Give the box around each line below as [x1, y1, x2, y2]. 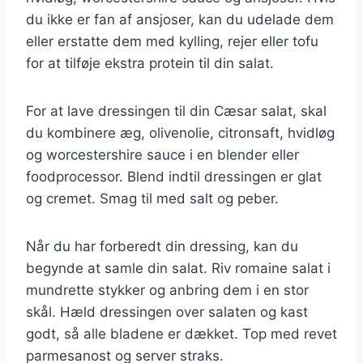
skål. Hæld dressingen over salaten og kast [26, 303, 308, 320]
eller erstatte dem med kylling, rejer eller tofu [26, 32, 318, 49]
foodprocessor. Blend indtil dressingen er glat [26, 168, 322, 185]
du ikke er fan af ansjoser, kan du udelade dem [26, 11, 334, 28]
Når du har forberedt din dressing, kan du [26, 237, 298, 254]
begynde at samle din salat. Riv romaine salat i [26, 259, 331, 276]
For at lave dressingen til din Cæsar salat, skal [26, 102, 327, 119]
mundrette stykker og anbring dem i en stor [26, 281, 309, 298]
